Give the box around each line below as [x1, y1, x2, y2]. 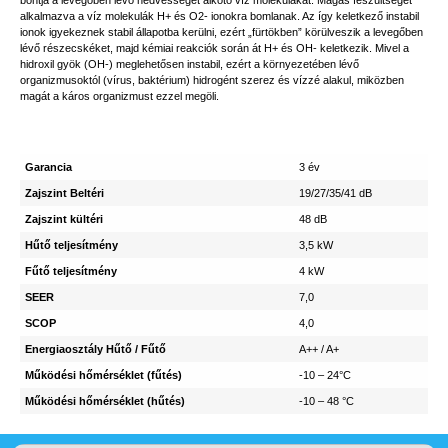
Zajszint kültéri [25, 213, 103, 225]
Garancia [25, 161, 72, 173]
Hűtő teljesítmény [25, 239, 118, 251]
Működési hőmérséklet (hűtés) [25, 395, 185, 407]
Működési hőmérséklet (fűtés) [25, 369, 182, 381]
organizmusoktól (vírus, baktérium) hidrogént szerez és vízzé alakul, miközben [20, 74, 404, 86]
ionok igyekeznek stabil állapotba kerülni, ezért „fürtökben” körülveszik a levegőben [20, 26, 423, 38]
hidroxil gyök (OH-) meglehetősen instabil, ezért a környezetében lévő [20, 58, 359, 70]
